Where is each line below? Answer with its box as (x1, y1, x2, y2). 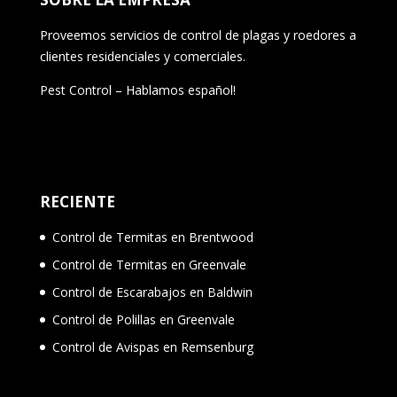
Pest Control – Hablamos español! (39, 81, 236, 98)
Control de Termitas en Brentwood (51, 229, 253, 246)
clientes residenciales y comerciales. (39, 47, 245, 65)
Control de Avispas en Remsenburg (51, 339, 253, 356)
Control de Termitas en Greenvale (51, 256, 246, 274)
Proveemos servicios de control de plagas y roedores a (39, 26, 356, 43)
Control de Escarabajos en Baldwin (51, 284, 253, 301)
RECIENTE (39, 191, 115, 213)
